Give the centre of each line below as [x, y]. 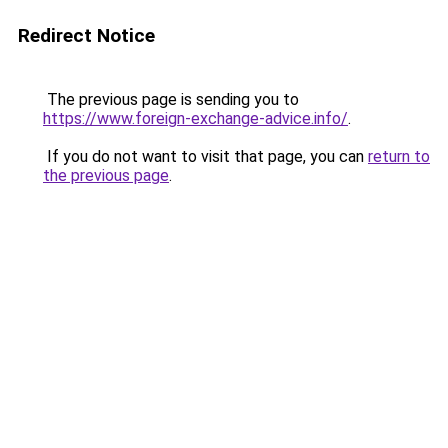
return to [399, 156]
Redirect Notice [86, 35]
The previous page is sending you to [171, 99]
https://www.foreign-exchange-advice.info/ [195, 118]
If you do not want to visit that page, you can [205, 156]
